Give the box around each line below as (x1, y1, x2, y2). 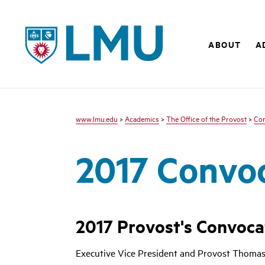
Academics (125, 113, 159, 124)
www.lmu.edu (76, 113, 118, 124)
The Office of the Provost (166, 113, 247, 124)
